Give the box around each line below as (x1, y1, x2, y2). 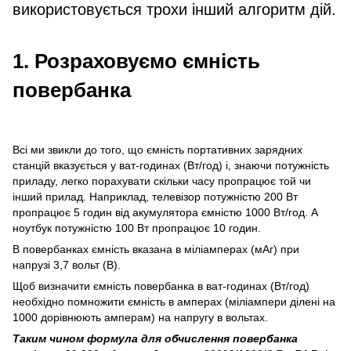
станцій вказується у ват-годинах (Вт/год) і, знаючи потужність (13, 159, 329, 172)
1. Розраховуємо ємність (13, 49, 260, 74)
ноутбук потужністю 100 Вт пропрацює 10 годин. (13, 222, 261, 235)
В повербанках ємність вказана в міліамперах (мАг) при (13, 243, 299, 256)
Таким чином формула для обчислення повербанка (13, 332, 298, 346)
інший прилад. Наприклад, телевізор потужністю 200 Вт (13, 190, 298, 204)
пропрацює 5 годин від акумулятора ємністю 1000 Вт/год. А (13, 206, 318, 219)
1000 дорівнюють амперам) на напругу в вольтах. (13, 311, 268, 324)
